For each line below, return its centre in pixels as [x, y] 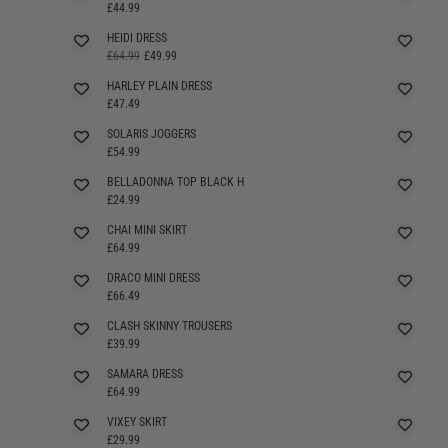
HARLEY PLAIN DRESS [159, 85]
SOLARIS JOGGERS [151, 133]
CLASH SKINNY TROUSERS [169, 325]
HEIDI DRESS [136, 37]
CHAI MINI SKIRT [146, 229]
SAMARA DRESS [144, 373]
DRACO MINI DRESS [153, 277]
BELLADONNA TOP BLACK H [175, 181]
